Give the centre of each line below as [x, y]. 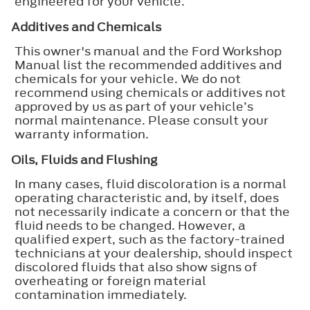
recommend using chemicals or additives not [150, 92]
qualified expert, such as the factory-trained [149, 239]
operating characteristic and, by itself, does [147, 198]
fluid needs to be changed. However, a [130, 225]
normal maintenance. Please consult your [142, 120]
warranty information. [82, 134]
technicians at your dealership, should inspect [154, 253]
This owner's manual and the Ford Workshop [148, 51]
